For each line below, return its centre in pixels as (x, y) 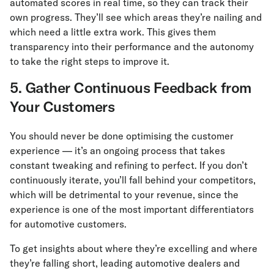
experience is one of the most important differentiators (132, 209)
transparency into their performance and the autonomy (132, 47)
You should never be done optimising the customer (122, 136)
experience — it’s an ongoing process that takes (117, 151)
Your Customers (62, 107)
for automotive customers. (69, 224)
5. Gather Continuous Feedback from (131, 88)
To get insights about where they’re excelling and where (134, 249)
